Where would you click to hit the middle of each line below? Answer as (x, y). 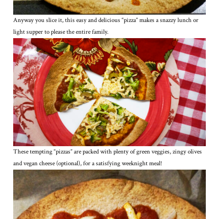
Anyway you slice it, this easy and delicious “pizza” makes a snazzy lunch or (106, 20)
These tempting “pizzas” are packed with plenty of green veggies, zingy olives (107, 152)
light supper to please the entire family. (61, 32)
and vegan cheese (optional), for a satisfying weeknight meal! (88, 163)
